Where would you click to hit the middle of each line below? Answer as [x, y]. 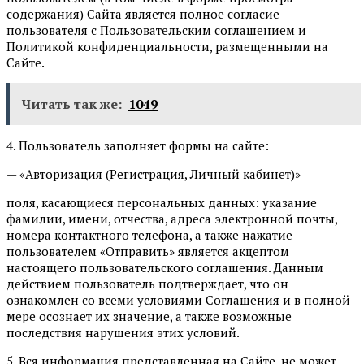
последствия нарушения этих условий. [123, 332]
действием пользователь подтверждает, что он [147, 283]
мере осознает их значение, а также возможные [149, 316]
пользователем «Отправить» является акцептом [148, 251]
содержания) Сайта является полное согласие [143, 13]
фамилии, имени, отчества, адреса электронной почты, [172, 218]
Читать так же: [72, 104]
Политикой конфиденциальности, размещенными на [167, 46]
